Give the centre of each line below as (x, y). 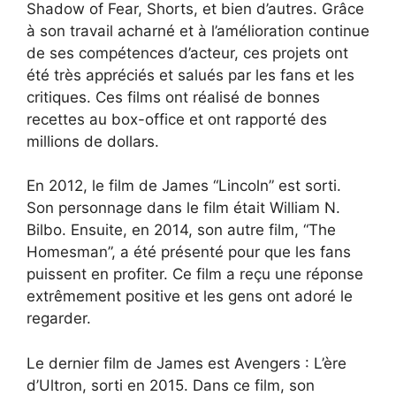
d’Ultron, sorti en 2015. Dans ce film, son (171, 385)
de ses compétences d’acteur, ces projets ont (187, 53)
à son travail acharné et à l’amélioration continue (198, 30)
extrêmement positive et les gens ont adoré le (190, 297)
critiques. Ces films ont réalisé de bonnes (173, 97)
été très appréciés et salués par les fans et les (190, 75)
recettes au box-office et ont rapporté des (177, 119)
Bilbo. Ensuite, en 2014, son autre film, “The (181, 230)
